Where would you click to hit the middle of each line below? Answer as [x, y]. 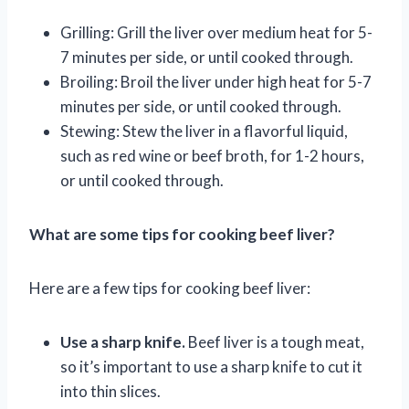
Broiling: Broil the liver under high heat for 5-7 [216, 81]
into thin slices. [110, 391]
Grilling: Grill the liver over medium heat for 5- [216, 32]
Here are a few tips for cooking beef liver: [170, 288]
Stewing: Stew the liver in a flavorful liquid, [204, 131]
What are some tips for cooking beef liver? [182, 234]
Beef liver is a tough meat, [275, 341]
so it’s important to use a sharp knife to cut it [211, 366]
